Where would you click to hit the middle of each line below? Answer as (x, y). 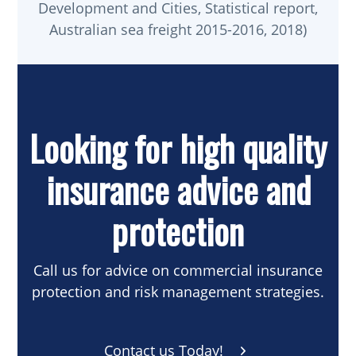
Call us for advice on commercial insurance (178, 271)
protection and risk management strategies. (178, 292)
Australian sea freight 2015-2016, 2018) (178, 30)
